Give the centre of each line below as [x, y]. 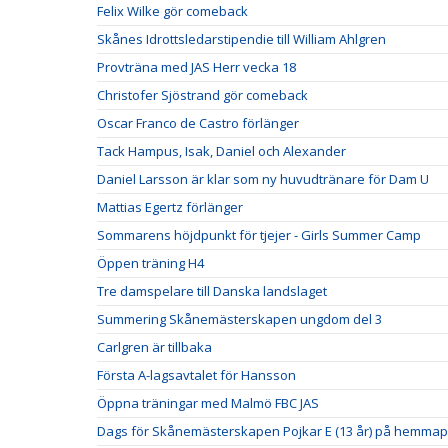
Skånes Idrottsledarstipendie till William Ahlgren [241, 39]
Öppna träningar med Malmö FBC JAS [208, 403]
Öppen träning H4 [150, 263]
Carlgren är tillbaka [154, 347]
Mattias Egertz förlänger [170, 207]
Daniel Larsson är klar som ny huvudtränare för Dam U [263, 179]
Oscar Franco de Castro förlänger [198, 123]
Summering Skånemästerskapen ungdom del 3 [239, 319]
